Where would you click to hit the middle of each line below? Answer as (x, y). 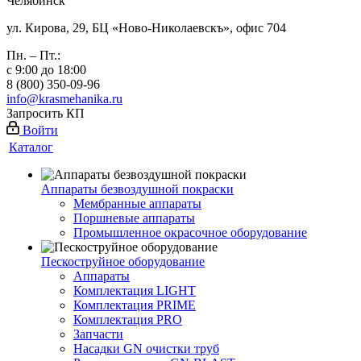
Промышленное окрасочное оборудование (190, 232)
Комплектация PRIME (135, 305)
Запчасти (98, 334)
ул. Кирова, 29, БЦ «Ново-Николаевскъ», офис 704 (146, 28)
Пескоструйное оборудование (123, 261)
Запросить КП (46, 113)
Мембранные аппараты (137, 203)
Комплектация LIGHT (135, 290)
